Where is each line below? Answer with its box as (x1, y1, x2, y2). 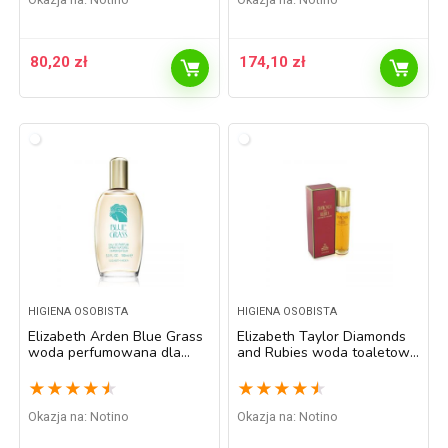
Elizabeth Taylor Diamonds (237, 327, 407, 346)
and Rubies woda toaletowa (237, 343, 419, 362)
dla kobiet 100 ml (237, 359, 348, 378)
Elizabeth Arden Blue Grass (28, 327, 204, 346)
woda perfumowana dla (28, 343, 182, 362)
